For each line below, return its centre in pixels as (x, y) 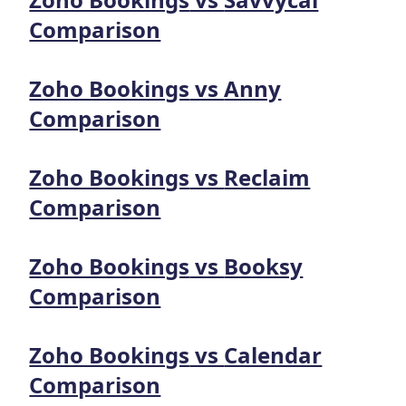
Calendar (273, 354)
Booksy (264, 266)
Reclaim (267, 177)
